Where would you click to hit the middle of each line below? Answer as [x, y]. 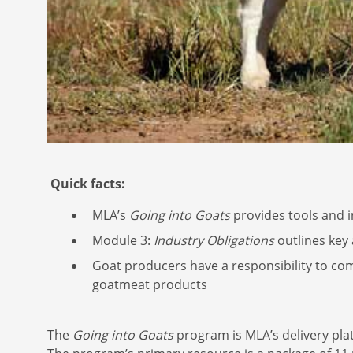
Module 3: [123, 240]
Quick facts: [88, 183]
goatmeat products [150, 284]
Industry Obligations [216, 240]
